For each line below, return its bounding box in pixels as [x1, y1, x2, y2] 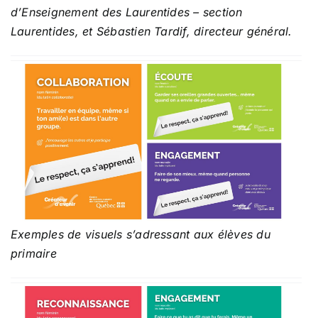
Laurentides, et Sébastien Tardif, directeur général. [11, 24, 292, 39]
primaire [11, 246, 61, 261]
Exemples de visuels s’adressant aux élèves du [11, 226, 270, 241]
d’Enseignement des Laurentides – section [11, 5, 243, 20]
